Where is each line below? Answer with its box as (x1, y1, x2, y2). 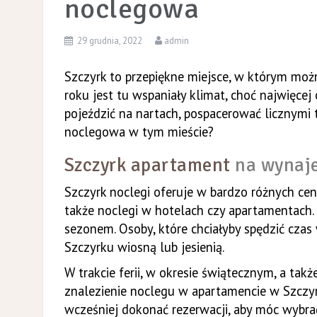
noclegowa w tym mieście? (64, 122, 214, 140)
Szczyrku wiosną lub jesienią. (64, 238, 224, 255)
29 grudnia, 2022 (76, 34, 142, 47)
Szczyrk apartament (64, 153, 231, 177)
